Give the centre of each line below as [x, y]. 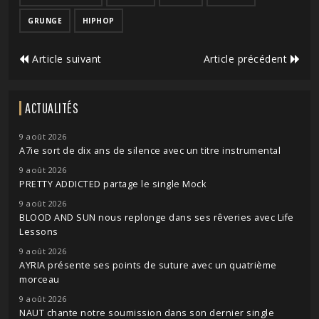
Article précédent [247, 58]
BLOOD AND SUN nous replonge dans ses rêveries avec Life [157, 217]
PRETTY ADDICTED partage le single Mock [113, 184]
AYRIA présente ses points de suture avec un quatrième [148, 265]
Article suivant [65, 58]
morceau [40, 279]
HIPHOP [98, 20]
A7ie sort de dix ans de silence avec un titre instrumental [150, 150]
